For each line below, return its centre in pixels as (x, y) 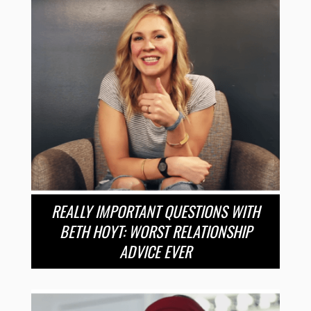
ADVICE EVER (155, 251)
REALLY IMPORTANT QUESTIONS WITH (155, 211)
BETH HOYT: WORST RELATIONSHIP (155, 231)
